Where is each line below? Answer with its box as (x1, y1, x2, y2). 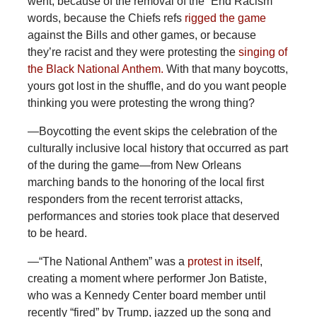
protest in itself (187, 255, 260, 268)
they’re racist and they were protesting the (27, 46, 238, 59)
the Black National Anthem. (27, 63, 163, 76)
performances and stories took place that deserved (27, 210, 279, 223)
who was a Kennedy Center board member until (27, 289, 266, 302)
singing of (238, 46, 287, 59)
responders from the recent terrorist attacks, (27, 193, 243, 206)
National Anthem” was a (64, 255, 188, 268)
